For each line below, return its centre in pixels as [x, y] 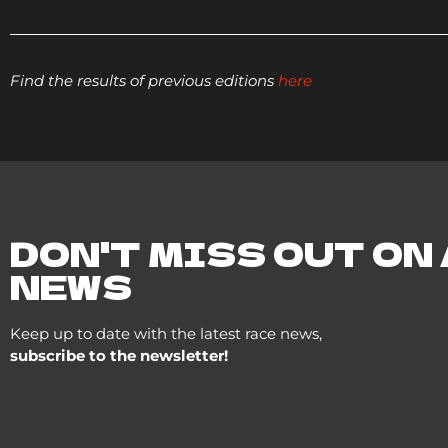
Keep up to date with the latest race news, [166, 334]
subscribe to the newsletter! [119, 356]
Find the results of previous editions [144, 80]
